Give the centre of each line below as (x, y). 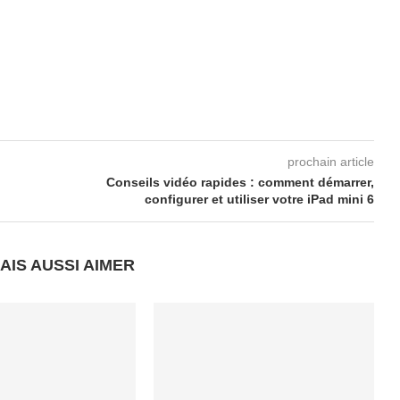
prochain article (330, 161)
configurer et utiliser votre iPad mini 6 (259, 199)
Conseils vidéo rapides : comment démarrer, (240, 182)
